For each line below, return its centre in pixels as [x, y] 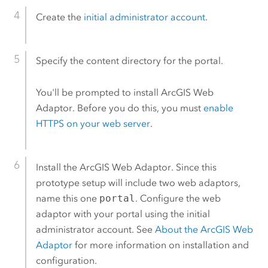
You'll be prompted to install [98, 92]
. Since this [194, 167]
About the [177, 229]
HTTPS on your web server [93, 123]
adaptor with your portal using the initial [123, 214]
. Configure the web [178, 198]
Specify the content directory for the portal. [129, 61]
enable [218, 108]
